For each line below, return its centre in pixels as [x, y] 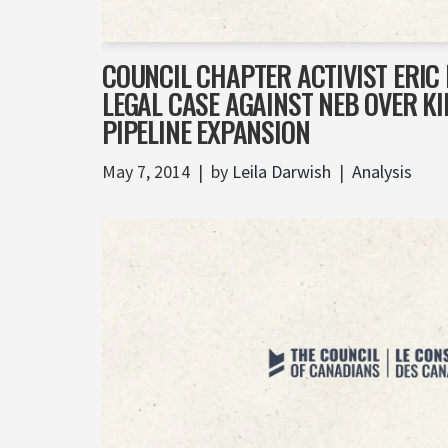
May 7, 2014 [146, 171]
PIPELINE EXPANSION [206, 131]
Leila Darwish [281, 171]
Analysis [382, 171]
